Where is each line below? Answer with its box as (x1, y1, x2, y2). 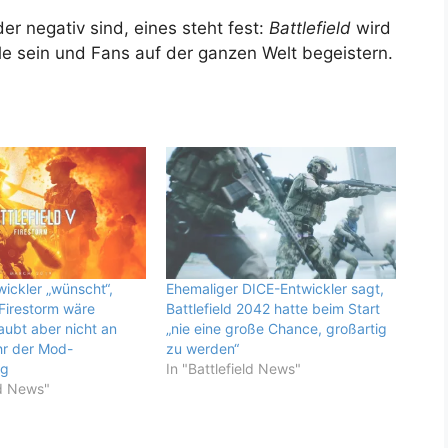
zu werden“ (165, 340, 239, 358)
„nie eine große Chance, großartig (165, 320, 387, 338)
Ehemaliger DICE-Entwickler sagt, (165, 280, 384, 298)
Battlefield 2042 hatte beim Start (165, 300, 380, 318)
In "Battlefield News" (165, 360, 301, 378)
